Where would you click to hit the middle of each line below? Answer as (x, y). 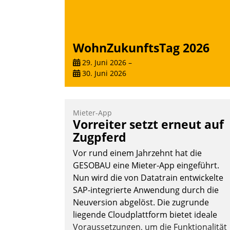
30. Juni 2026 (103, 73)
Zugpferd (100, 137)
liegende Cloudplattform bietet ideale (145, 215)
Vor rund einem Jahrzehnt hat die (137, 153)
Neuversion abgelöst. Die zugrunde (141, 203)
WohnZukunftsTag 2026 (141, 47)
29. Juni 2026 (103, 63)
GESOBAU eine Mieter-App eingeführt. (146, 166)
